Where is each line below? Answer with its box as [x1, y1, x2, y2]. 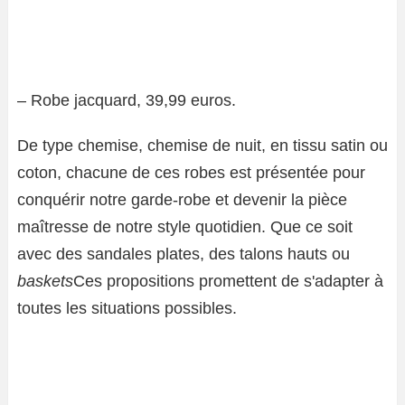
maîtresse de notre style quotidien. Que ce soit [17, 218, 353, 237]
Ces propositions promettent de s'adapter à [73, 272, 383, 291]
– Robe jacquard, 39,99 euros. [17, 91, 236, 110]
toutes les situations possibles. [17, 299, 237, 318]
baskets [17, 272, 73, 291]
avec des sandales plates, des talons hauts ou [17, 245, 350, 264]
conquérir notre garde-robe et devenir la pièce [17, 191, 347, 210]
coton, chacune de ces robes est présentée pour [17, 164, 365, 183]
